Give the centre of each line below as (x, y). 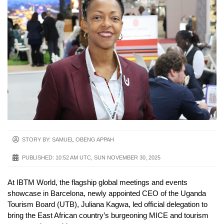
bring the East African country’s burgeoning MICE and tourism (108, 215)
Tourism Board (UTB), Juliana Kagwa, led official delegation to (107, 204)
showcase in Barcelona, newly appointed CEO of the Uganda (107, 193)
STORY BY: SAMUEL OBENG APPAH (68, 139)
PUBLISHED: (38, 157)
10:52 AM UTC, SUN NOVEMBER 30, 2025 (108, 157)
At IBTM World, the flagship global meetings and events (97, 182)
